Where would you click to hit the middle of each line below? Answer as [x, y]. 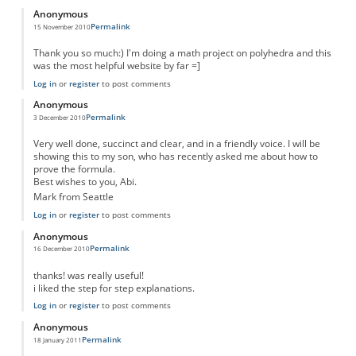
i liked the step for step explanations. [114, 288]
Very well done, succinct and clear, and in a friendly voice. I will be [176, 143]
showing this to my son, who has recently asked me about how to [175, 156]
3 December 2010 [59, 117]
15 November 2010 [62, 26]
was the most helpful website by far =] [116, 65]
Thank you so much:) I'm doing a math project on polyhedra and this [182, 52]
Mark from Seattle [73, 197]
